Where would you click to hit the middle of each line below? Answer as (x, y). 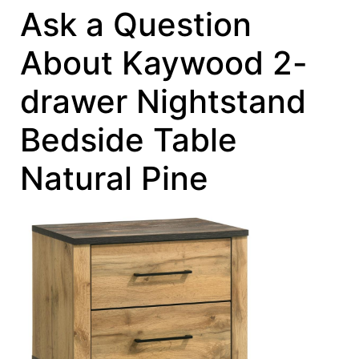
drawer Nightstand (163, 101)
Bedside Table (129, 139)
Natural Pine (114, 178)
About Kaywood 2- (164, 63)
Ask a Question (136, 24)
